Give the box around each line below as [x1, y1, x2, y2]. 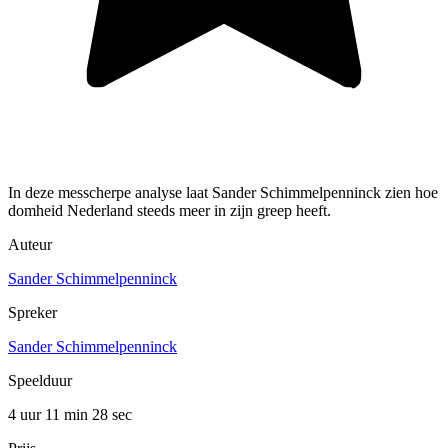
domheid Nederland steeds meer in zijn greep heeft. [8, 201, 331, 219]
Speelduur [8, 371, 72, 389]
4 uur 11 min [8, 405, 92, 423]
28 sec [92, 405, 132, 423]
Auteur [8, 235, 52, 253]
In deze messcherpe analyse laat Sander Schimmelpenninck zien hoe [8, 183, 438, 201]
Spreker [8, 303, 57, 321]
